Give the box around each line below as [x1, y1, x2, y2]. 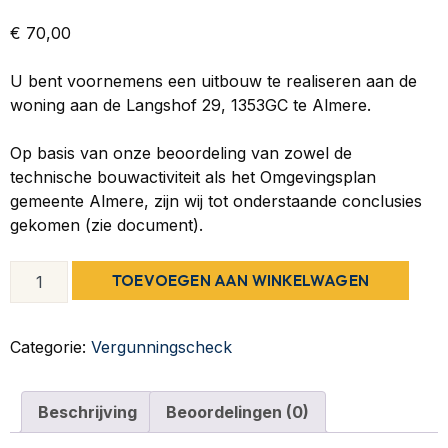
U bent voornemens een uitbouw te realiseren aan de [10, 71, 417, 91]
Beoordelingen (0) [166, 402, 309, 422]
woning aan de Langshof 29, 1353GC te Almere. [10, 95, 371, 115]
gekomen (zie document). [10, 215, 203, 235]
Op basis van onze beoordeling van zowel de [10, 143, 352, 163]
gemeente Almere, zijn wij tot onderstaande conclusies [10, 191, 422, 211]
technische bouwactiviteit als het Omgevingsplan [10, 167, 376, 187]
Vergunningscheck [91, 337, 232, 357]
